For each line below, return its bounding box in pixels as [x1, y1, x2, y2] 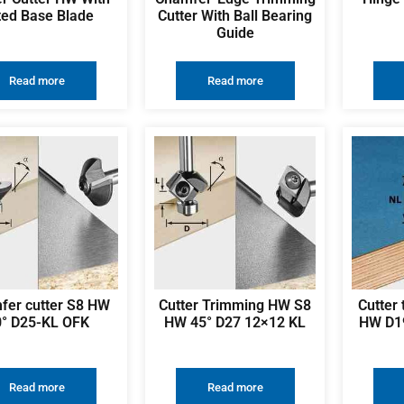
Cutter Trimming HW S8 [159, 297, 312, 315]
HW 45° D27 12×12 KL [164, 314, 307, 332]
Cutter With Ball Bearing [158, 7, 313, 25]
